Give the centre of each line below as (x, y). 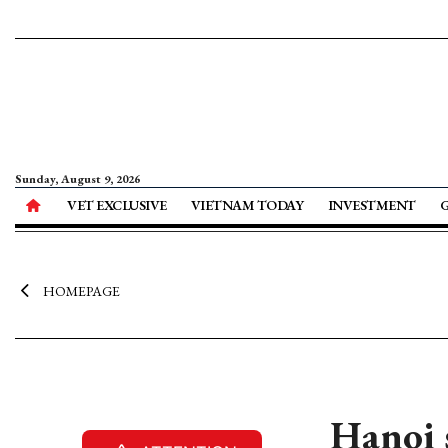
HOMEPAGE (81, 291)
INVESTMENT (371, 205)
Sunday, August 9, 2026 (77, 179)
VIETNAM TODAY (247, 205)
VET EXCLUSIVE (117, 205)
